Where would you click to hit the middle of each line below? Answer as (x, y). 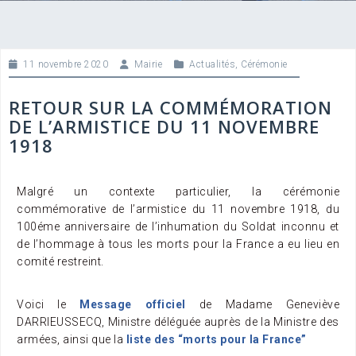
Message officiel (133, 304)
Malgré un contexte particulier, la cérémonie (178, 192)
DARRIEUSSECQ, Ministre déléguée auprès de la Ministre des (178, 322)
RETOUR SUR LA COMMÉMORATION (170, 107)
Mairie (148, 64)
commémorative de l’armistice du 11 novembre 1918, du (178, 209)
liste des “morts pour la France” (216, 339)
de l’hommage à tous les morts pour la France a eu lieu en (178, 244)
